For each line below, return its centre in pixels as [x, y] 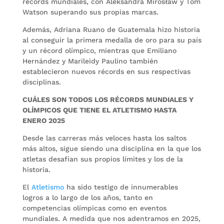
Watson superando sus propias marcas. [91, 12]
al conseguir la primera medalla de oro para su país [112, 40]
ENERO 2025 [43, 120]
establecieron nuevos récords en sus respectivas [106, 71]
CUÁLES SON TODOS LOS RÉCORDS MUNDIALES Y [108, 99]
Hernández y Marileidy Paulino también [90, 61]
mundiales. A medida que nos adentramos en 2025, [111, 218]
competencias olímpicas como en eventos [94, 208]
